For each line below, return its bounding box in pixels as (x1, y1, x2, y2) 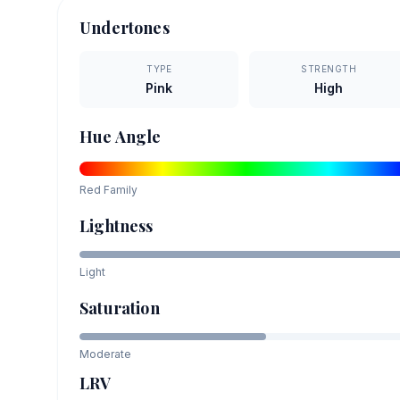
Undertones (79, 16, 170, 38)
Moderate (79, 346, 131, 361)
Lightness (79, 214, 154, 237)
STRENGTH (301, 62, 357, 74)
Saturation (79, 296, 160, 319)
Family (101, 182, 137, 196)
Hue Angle (79, 125, 162, 147)
